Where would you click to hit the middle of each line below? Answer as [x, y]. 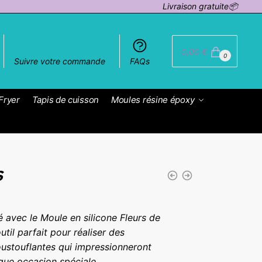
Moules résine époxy [153, 100]
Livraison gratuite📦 [200, 6]
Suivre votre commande [60, 61]
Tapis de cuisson [65, 100]
